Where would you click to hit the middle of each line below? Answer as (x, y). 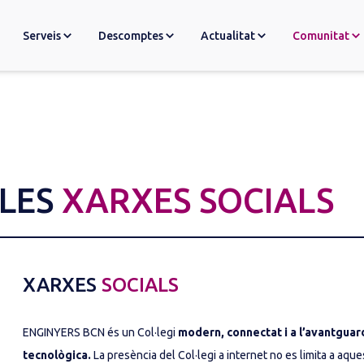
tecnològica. (57, 355)
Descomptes (131, 35)
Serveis (42, 35)
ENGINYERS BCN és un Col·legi (100, 332)
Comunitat (321, 35)
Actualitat (228, 35)
